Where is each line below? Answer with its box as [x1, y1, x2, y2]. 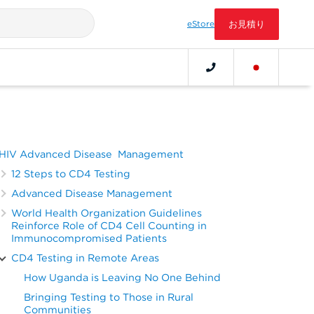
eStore [187, 19, 214, 29]
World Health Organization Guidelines [11, 207, 203, 219]
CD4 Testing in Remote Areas [11, 252, 160, 264]
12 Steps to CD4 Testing [11, 168, 131, 179]
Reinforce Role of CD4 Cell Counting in [11, 219, 207, 231]
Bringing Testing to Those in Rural [24, 291, 194, 303]
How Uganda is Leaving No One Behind [24, 271, 221, 283]
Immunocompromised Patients [11, 232, 168, 244]
